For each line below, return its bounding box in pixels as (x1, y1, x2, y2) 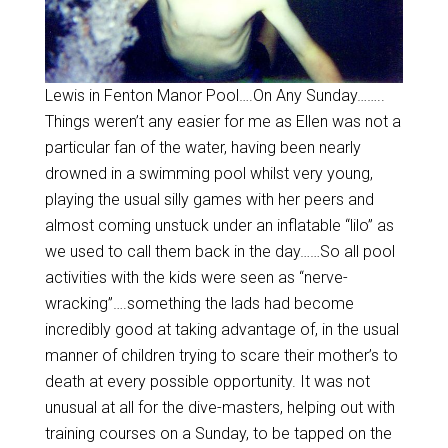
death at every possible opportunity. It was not (44, 372, 370, 391)
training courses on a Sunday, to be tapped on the (44, 424, 392, 443)
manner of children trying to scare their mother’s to (44, 346, 398, 365)
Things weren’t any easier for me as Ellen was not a (44, 112, 401, 131)
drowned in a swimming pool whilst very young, (44, 164, 373, 183)
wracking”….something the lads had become (44, 294, 354, 313)
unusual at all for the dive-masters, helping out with (44, 398, 395, 417)
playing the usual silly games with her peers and (44, 190, 374, 209)
